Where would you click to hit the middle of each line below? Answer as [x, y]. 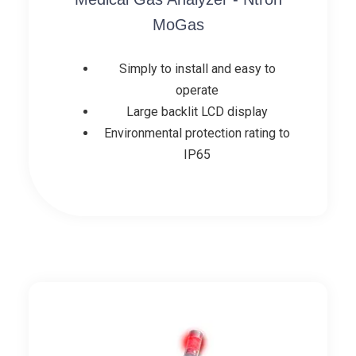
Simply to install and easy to [197, 69]
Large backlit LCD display [197, 112]
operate [197, 91]
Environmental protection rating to [197, 133]
